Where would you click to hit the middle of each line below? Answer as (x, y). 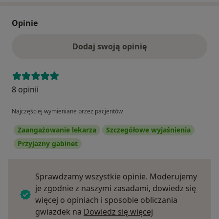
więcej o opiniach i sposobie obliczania (106, 200)
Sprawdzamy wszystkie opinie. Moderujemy (116, 177)
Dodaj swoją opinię (109, 47)
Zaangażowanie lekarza (57, 130)
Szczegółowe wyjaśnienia (148, 130)
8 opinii (25, 90)
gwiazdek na (59, 212)
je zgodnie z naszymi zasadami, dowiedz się (116, 188)
